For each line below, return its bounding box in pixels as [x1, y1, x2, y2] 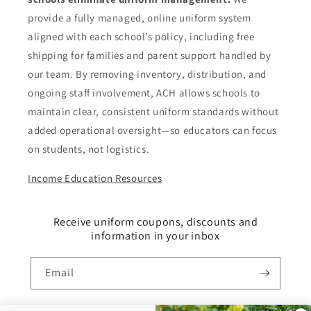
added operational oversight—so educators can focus [28, 124, 278, 137]
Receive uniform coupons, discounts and [53, 215, 258, 230]
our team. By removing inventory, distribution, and [28, 67, 267, 81]
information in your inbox [91, 228, 220, 244]
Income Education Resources [28, 171, 162, 185]
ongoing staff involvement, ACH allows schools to [28, 86, 260, 100]
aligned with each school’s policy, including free [28, 30, 255, 44]
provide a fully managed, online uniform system [28, 11, 251, 25]
